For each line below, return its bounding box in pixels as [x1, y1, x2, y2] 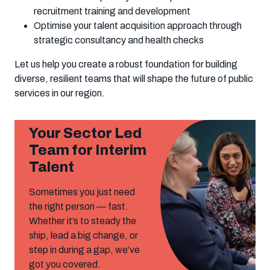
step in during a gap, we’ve [29, 244, 140, 255]
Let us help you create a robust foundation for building [14, 58, 237, 69]
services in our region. [14, 87, 105, 98]
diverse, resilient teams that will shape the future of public [14, 73, 253, 84]
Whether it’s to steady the [29, 215, 136, 226]
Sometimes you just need [29, 186, 135, 197]
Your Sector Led [29, 125, 142, 141]
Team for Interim [29, 142, 146, 158]
